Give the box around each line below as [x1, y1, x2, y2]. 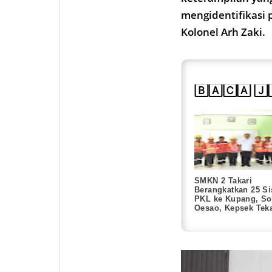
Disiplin [194, 212, 226, 222]
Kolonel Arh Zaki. [181, 24, 265, 39]
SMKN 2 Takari [194, 175, 253, 185]
